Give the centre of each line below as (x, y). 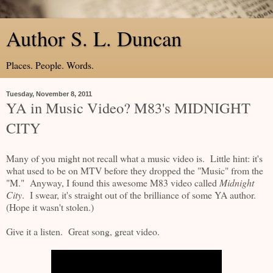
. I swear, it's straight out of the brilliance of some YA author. (140, 194)
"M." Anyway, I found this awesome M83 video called (113, 182)
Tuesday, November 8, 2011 (49, 94)
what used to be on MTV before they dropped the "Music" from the (135, 170)
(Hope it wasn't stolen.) (50, 207)
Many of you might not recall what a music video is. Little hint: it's (134, 158)
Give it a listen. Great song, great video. (83, 231)
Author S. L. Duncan (94, 38)
